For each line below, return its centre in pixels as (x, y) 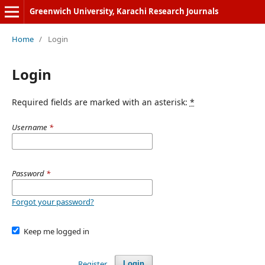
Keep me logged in (57, 231)
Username (30, 127)
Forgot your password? (53, 201)
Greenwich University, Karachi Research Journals (124, 11)
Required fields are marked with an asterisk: (101, 102)
